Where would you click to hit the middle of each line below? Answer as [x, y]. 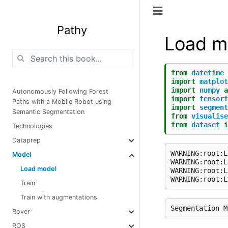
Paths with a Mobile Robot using [62, 102]
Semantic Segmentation [48, 112]
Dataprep [26, 140]
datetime [208, 73]
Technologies [32, 126]
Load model [38, 169]
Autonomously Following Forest [60, 91]
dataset [206, 124]
